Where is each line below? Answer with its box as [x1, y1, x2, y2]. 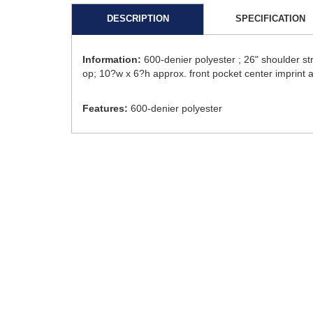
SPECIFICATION [235, 13, 305, 24]
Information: [82, 54, 141, 66]
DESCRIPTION [106, 13, 169, 24]
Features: [82, 103, 128, 115]
